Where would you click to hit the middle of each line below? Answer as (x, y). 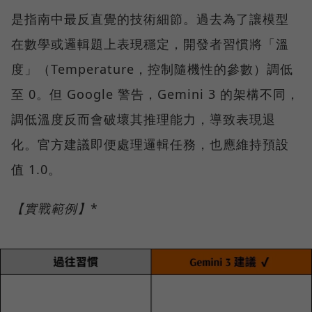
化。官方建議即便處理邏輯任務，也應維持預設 (150, 145)
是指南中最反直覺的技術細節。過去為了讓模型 (150, 19)
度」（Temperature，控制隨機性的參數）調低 (152, 69)
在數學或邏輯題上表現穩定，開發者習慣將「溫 (150, 44)
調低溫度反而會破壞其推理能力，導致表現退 (143, 119)
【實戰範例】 (51, 209)
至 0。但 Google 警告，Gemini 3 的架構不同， (155, 94)
